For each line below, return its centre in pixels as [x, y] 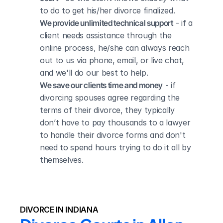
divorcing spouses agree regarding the [110, 98]
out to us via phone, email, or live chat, [112, 60]
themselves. [62, 160]
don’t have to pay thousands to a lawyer [115, 122]
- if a [183, 23]
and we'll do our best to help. [94, 73]
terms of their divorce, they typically [107, 110]
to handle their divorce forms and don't [113, 135]
